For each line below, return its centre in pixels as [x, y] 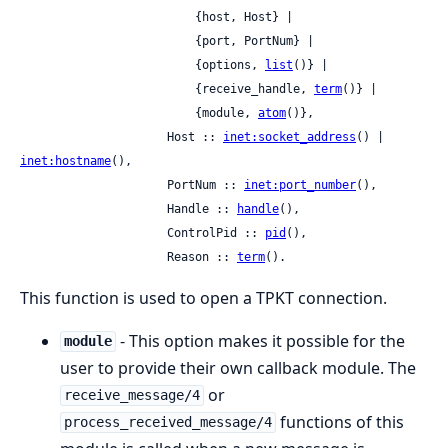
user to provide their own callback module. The [238, 367]
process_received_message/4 [167, 422]
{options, [230, 64]
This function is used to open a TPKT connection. [203, 297]
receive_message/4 [131, 395]
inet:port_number [300, 184]
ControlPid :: [216, 232]
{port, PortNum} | [107, 40]
